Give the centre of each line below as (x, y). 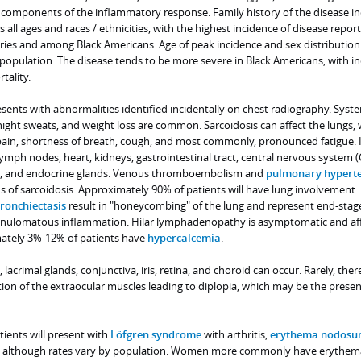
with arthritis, (235, 335)
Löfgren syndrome (156, 335)
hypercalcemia (184, 238)
